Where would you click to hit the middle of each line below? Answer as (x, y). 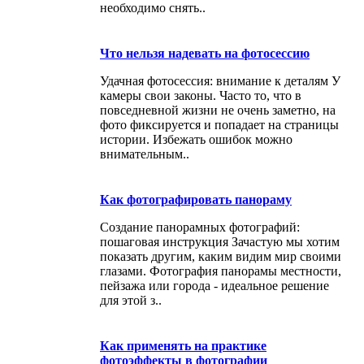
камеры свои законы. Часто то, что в (201, 95)
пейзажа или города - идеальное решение (214, 285)
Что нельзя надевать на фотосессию (205, 53)
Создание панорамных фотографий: (200, 227)
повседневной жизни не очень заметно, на (218, 110)
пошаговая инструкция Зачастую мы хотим (220, 241)
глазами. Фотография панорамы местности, (221, 271)
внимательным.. (145, 154)
